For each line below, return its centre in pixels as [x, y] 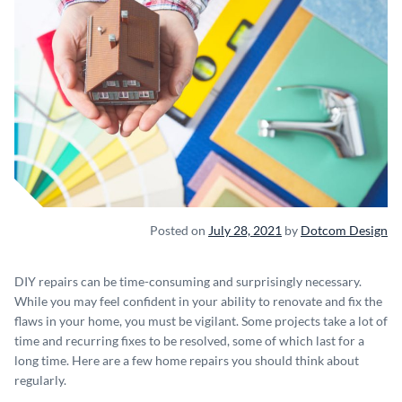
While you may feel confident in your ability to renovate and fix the [198, 301]
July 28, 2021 [245, 230]
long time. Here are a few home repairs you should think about [187, 360]
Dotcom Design [344, 230]
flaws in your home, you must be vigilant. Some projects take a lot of [201, 320]
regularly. [40, 380]
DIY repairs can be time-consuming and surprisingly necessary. [188, 281]
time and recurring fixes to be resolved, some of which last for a [189, 340]
